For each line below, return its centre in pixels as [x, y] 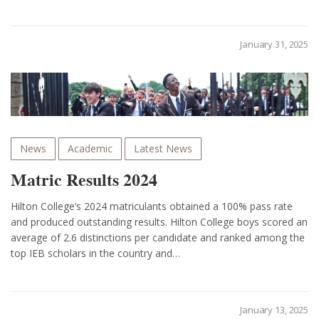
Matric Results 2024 [84, 180]
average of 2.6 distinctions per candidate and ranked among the [158, 238]
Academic [90, 149]
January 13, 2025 [274, 310]
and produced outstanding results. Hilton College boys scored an [159, 222]
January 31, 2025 [274, 44]
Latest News [163, 149]
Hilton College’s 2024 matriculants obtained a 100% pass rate [152, 206]
